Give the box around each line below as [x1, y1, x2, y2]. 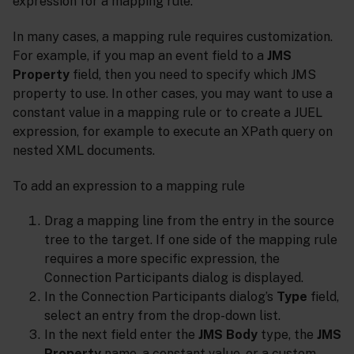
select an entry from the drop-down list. [44, 308, 281, 324]
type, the [258, 327, 317, 343]
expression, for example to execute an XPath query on [13, 123, 333, 139]
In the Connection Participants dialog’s [44, 289, 277, 305]
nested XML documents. [13, 142, 155, 158]
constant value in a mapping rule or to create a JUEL [13, 104, 322, 120]
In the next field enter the [44, 327, 198, 343]
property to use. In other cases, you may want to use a [13, 85, 333, 101]
